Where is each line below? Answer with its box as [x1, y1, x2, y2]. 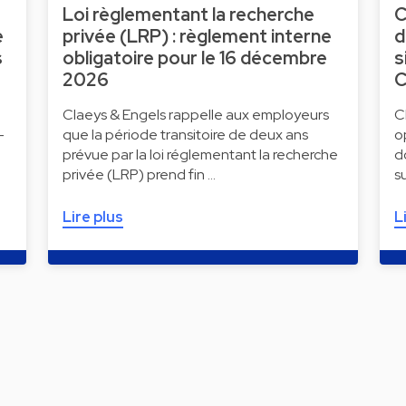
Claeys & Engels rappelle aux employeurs [62, 105, 329, 125]
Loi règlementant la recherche [62, 3, 314, 27]
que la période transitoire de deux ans [62, 125, 308, 145]
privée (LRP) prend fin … [62, 165, 216, 185]
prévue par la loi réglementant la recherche [62, 145, 338, 165]
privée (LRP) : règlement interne [62, 24, 332, 49]
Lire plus [62, 208, 123, 227]
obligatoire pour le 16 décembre [62, 46, 327, 71]
